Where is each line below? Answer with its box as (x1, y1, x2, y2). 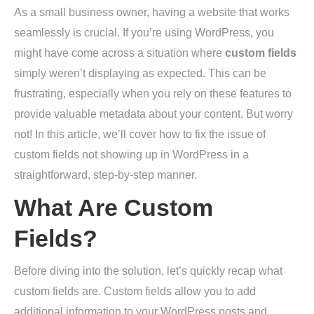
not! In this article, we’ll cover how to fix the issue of (14, 128, 266, 140)
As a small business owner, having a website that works (14, 6, 289, 18)
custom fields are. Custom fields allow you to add (14, 285, 256, 297)
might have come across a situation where (14, 47, 225, 59)
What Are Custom (14, 194, 213, 221)
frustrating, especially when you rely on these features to (14, 88, 292, 100)
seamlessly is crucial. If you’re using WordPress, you (14, 27, 274, 39)
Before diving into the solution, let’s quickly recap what (14, 265, 282, 277)
